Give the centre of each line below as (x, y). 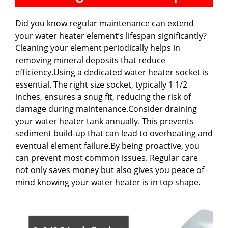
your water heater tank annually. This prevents (105, 121)
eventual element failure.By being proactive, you (107, 145)
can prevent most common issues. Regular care (107, 158)
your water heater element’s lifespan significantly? (111, 35)
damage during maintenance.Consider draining (106, 109)
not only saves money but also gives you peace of (110, 170)
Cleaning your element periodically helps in (98, 48)
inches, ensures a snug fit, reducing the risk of (103, 96)
